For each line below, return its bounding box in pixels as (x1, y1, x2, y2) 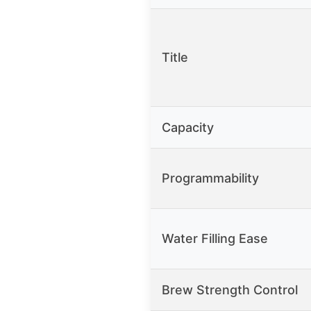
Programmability (162, 171, 259, 186)
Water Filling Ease (162, 231, 268, 246)
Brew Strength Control (162, 283, 298, 298)
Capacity (162, 120, 214, 135)
